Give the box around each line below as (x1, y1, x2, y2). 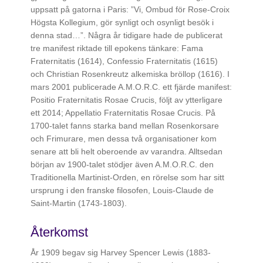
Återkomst (31, 225, 89, 240)
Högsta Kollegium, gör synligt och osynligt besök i (31, 18, 214, 28)
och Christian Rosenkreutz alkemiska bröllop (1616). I (31, 69, 230, 79)
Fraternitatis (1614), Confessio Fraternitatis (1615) (31, 56, 218, 66)
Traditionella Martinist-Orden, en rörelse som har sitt (31, 173, 225, 183)
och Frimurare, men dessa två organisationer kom (31, 134, 217, 144)
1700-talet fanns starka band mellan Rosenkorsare (31, 121, 220, 131)
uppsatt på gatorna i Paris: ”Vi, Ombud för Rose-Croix (31, 5, 230, 15)
